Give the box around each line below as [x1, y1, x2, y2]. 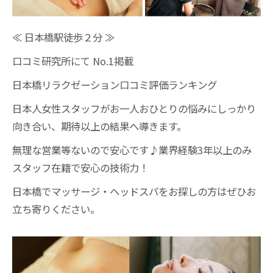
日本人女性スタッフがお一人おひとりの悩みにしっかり [12, 101, 256, 116]
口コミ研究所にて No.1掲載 [12, 54, 133, 69]
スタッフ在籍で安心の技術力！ [12, 160, 149, 175]
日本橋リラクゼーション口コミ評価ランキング [12, 77, 217, 93]
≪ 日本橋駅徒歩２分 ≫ [12, 30, 115, 45]
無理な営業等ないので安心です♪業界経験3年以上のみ [12, 143, 252, 158]
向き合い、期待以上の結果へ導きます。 [12, 119, 186, 134]
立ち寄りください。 [12, 202, 100, 217]
